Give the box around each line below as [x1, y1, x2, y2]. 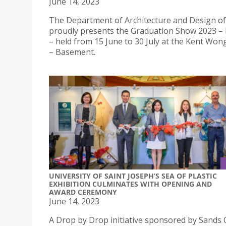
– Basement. [49, 46, 95, 58]
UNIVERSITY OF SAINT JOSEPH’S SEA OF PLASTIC [49, 171, 217, 181]
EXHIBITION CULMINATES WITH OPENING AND [49, 179, 212, 189]
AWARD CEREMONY [49, 187, 117, 197]
